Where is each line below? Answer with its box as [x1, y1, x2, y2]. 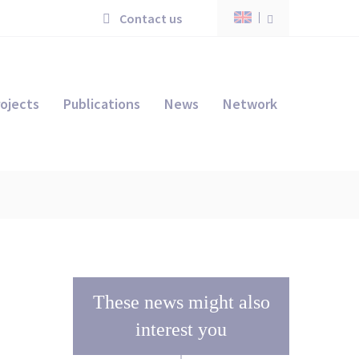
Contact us [117, 10, 182, 26]
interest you [135, 319, 227, 340]
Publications [63, 94, 140, 113]
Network [223, 94, 277, 113]
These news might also [92, 292, 270, 313]
